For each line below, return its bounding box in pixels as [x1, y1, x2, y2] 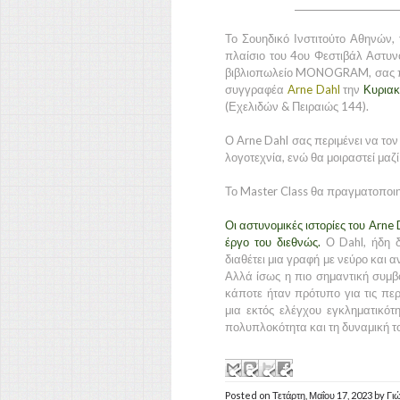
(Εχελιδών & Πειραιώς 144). [225, 99, 369, 113]
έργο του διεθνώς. [225, 235, 326, 249]
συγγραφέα [225, 82, 287, 96]
